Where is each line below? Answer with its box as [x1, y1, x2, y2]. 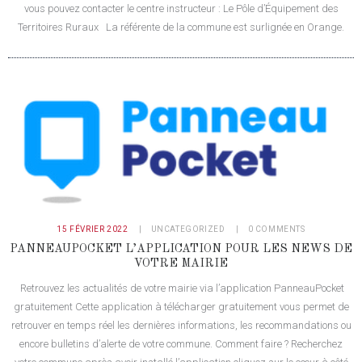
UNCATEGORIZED [150, 225, 225, 234]
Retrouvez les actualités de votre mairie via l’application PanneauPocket [18, 282, 344, 295]
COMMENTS [255, 225, 305, 234]
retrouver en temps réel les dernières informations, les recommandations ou [11, 319, 351, 332]
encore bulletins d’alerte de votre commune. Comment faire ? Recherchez [19, 338, 343, 351]
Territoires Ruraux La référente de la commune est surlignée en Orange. [18, 20, 344, 33]
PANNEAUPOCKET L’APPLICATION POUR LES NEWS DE [10, 243, 352, 255]
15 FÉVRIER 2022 [57, 225, 128, 234]
